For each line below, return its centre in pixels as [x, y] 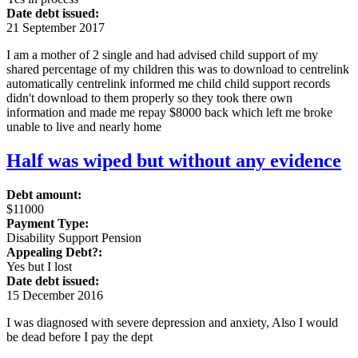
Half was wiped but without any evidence [174, 161]
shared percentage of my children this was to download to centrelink [178, 70]
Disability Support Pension [74, 237]
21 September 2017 [56, 28]
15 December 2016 [55, 295]
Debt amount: [44, 194]
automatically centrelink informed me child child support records [168, 84]
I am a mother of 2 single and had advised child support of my [162, 55]
